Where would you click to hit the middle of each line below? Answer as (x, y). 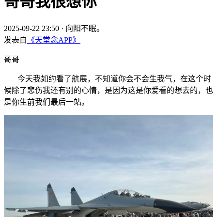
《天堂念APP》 (54, 40)
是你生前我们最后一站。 (47, 102)
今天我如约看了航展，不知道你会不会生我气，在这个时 (108, 78)
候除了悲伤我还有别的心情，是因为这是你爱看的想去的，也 (108, 90)
